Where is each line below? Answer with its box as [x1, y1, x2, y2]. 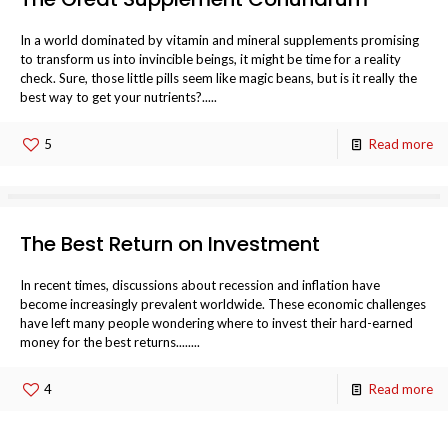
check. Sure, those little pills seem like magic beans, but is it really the [20, 70, 417, 86]
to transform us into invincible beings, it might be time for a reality [20, 51, 401, 67]
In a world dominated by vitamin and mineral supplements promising [20, 32, 419, 48]
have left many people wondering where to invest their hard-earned [20, 315, 413, 331]
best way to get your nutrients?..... [20, 89, 217, 105]
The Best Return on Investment [20, 230, 320, 258]
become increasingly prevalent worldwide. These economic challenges [20, 296, 426, 312]
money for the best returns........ [20, 334, 200, 350]
